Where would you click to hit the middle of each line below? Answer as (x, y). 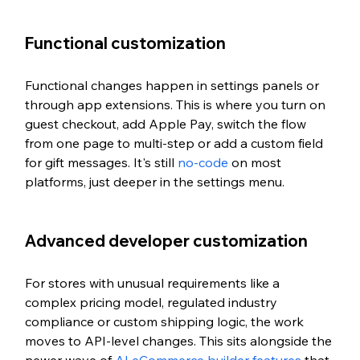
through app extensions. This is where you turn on (176, 105)
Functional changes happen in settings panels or (173, 86)
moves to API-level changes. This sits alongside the (180, 341)
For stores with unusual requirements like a (153, 283)
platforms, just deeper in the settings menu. (154, 182)
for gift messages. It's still (101, 163)
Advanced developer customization (166, 241)
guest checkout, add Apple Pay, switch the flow (167, 124)
